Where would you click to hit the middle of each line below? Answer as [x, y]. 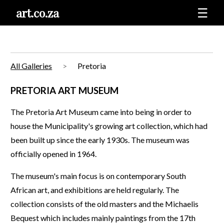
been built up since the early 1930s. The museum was [100, 140]
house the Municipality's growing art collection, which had [109, 126]
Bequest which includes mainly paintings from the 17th [103, 218]
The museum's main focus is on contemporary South [98, 176]
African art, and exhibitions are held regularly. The [95, 190]
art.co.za [38, 13]
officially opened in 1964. [54, 154]
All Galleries [31, 66]
